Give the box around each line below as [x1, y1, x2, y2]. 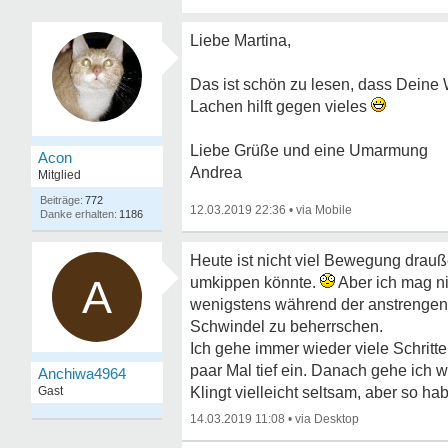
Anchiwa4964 [38, 365, 126, 382]
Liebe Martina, [190, 32, 291, 49]
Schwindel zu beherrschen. [190, 318, 383, 335]
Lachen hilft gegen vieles [190, 98, 371, 115]
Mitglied [38, 168, 81, 182]
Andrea [190, 164, 242, 181]
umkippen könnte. [190, 274, 320, 291]
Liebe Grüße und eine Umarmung [190, 142, 428, 159]
